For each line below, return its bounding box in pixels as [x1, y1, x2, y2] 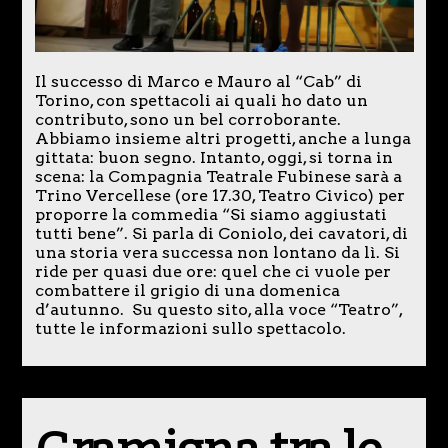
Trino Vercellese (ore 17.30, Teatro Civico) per [34, 186, 405, 206]
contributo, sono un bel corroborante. [34, 110, 341, 130]
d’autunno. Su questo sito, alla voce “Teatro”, [34, 300, 402, 320]
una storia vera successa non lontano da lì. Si [34, 243, 400, 263]
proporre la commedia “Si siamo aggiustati [34, 205, 387, 225]
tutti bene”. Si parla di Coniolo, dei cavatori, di [34, 224, 408, 244]
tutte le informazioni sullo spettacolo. [34, 319, 346, 339]
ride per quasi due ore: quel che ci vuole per [34, 262, 391, 282]
